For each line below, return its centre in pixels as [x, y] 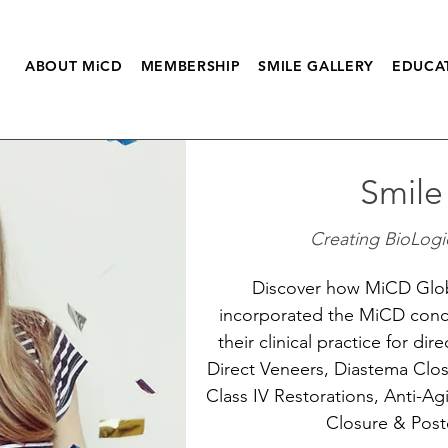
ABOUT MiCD [73, 66]
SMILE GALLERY [316, 66]
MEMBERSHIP [190, 66]
